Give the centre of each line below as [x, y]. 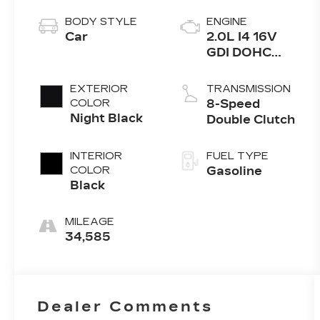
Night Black [107, 119]
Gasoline [234, 171]
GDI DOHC [239, 53]
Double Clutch [250, 120]
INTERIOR [96, 156]
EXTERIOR [99, 89]
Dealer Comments [125, 306]
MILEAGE [90, 222]
